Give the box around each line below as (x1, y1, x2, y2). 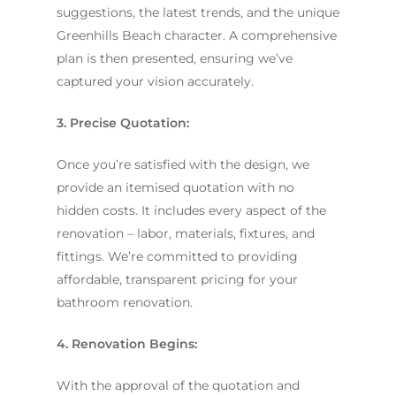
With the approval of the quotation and (57, 377, 300, 393)
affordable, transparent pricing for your (57, 270, 298, 287)
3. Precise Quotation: (57, 114, 189, 131)
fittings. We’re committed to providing (57, 247, 298, 264)
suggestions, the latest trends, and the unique (57, 4, 339, 20)
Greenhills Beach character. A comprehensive (57, 27, 337, 43)
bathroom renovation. (57, 293, 193, 310)
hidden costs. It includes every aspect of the (57, 202, 326, 218)
